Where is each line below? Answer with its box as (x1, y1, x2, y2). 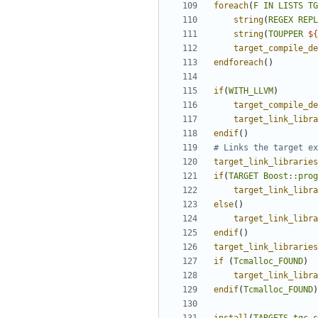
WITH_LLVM (229, 86, 273, 97)
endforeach (214, 57, 263, 68)
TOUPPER (268, 29, 303, 40)
